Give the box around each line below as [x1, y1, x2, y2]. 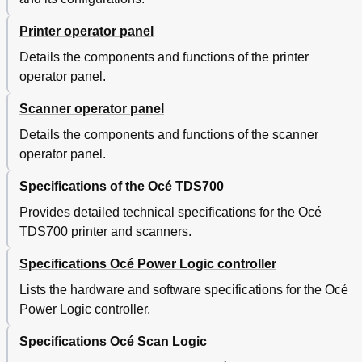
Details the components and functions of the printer [19, 50, 309, 65]
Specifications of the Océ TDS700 [19, 179, 224, 194]
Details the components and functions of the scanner [19, 128, 318, 142]
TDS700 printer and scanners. [19, 225, 192, 239]
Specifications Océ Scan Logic [19, 335, 207, 349]
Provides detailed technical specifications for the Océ [19, 205, 322, 220]
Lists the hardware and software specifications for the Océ [19, 283, 348, 297]
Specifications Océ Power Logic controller [19, 257, 276, 271]
